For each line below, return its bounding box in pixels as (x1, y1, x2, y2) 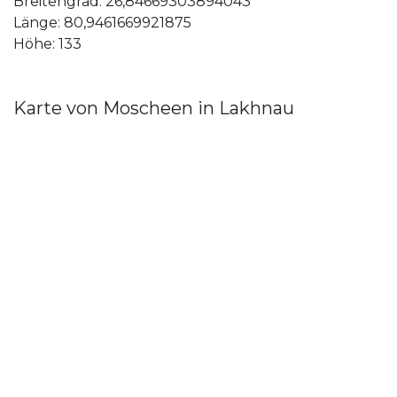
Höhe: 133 (13, 35, 82, 53)
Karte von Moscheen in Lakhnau (13, 97, 294, 120)
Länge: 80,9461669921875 (13, 14, 191, 32)
